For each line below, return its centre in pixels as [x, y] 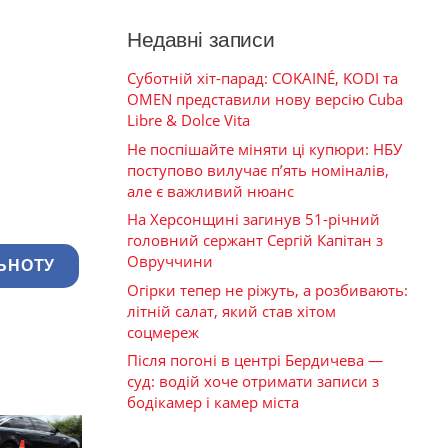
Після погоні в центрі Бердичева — [255, 360]
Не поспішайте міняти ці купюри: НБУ [264, 148]
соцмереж [163, 331]
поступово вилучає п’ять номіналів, [258, 169]
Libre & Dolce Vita [188, 120]
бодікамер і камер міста [213, 402]
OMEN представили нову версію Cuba [265, 99]
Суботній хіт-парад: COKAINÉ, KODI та [262, 78]
